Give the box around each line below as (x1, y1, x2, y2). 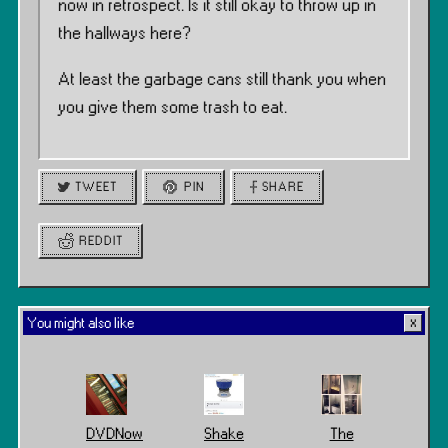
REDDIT (79, 235, 124, 248)
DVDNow (86, 426, 143, 442)
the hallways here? (58, 25, 191, 43)
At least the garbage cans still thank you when (58, 71, 386, 89)
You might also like (27, 316, 134, 332)
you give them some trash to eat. (58, 99, 287, 117)
